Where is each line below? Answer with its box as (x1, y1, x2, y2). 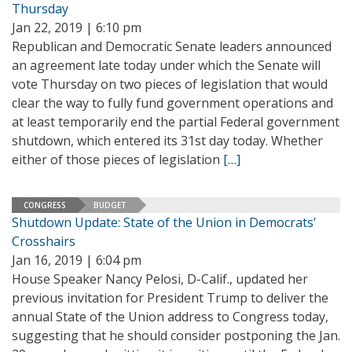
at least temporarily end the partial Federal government (12, 113, 339, 130)
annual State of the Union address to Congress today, (12, 308, 328, 325)
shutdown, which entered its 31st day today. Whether (12, 132, 323, 149)
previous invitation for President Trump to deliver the (12, 289, 328, 306)
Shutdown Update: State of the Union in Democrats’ (12, 214, 316, 231)
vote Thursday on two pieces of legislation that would (12, 75, 328, 93)
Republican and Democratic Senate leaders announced (12, 38, 332, 55)
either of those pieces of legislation (12, 151, 223, 168)
